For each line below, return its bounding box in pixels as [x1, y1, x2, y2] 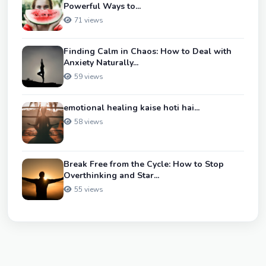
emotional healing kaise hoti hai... [64, 102, 199, 114]
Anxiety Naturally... [64, 57, 138, 69]
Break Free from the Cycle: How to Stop [64, 159, 224, 170]
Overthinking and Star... [64, 170, 159, 182]
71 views [74, 15, 103, 26]
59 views [74, 72, 103, 82]
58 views [74, 117, 103, 127]
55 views [74, 185, 103, 195]
